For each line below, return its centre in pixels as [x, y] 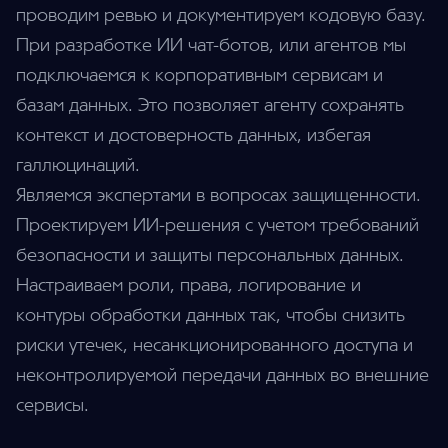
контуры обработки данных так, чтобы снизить [210, 315]
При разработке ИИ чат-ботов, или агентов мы [211, 45]
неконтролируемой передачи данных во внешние [222, 375]
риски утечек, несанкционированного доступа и [214, 345]
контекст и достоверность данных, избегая [193, 135]
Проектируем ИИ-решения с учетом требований [217, 225]
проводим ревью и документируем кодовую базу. [221, 15]
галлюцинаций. [78, 165]
